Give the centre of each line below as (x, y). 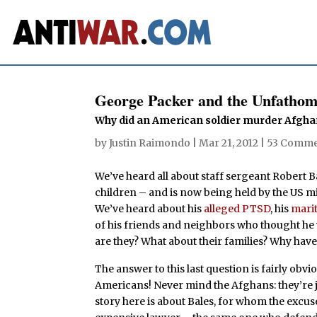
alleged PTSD (237, 208)
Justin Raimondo (150, 143)
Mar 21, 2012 (229, 143)
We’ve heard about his (150, 208)
